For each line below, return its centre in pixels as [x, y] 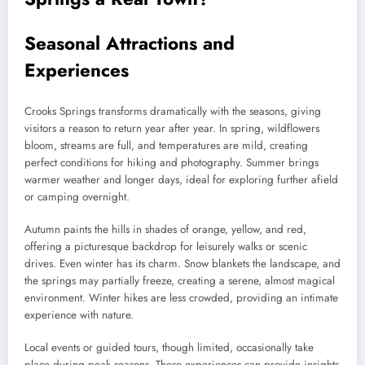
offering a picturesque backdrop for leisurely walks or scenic [166, 246]
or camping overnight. [77, 196]
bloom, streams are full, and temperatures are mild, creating [166, 145]
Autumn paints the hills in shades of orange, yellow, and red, [165, 229]
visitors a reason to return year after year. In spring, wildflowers [172, 128]
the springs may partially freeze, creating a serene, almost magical [180, 280]
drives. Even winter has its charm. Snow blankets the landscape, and [182, 263]
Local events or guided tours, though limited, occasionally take [169, 348]
